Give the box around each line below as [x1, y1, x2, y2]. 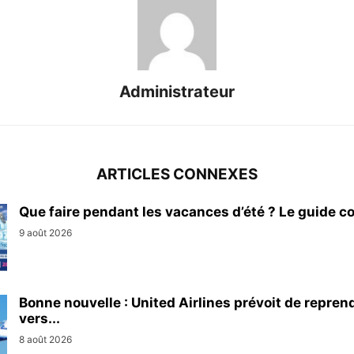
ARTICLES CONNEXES [96, 165, 258, 184]
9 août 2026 [19, 227, 72, 239]
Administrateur [119, 82, 235, 102]
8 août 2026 [19, 333, 72, 346]
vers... [19, 311, 60, 327]
